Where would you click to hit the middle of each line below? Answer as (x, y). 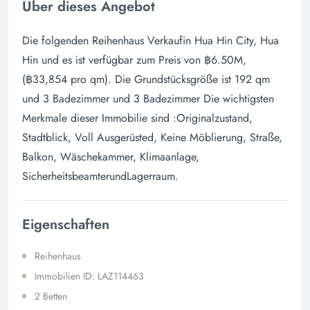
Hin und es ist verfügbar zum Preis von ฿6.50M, (134, 60)
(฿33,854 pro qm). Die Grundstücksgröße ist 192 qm (146, 79)
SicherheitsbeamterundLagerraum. (100, 176)
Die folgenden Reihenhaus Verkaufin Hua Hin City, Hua (151, 40)
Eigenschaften (66, 224)
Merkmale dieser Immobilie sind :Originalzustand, (137, 118)
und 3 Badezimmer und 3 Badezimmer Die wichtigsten (148, 98)
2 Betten (51, 296)
